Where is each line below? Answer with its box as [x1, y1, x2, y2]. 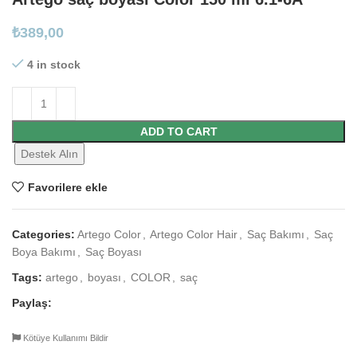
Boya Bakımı [12, 245, 76, 259]
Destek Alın [21, 147, 78, 161]
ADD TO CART [139, 125, 218, 139]
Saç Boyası [85, 245, 142, 259]
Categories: [12, 228, 75, 241]
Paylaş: [12, 296, 52, 310]
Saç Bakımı [247, 228, 304, 241]
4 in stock [27, 58, 80, 72]
